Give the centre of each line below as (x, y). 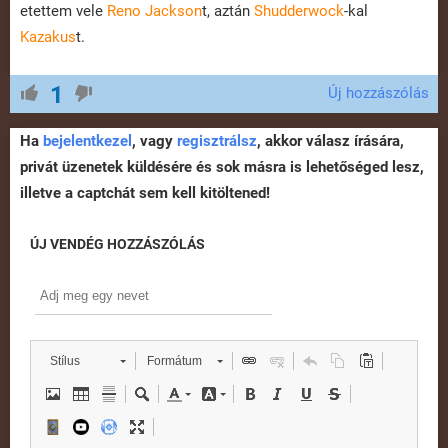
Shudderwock (299, 11)
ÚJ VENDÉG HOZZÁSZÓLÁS (117, 244)
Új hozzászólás (378, 93)
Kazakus (48, 37)
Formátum (174, 361)
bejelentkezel (87, 141)
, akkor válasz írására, (330, 141)
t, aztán (228, 11)
